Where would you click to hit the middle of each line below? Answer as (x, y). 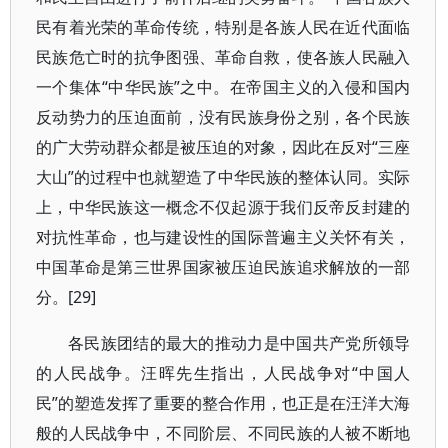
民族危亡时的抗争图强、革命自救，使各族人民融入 (223, 57)
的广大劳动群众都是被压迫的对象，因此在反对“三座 (223, 147)
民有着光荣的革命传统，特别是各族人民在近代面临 (223, 27)
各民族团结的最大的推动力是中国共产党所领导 (239, 343)
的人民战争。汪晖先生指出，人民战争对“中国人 (223, 373)
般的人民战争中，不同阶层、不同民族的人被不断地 (223, 433)
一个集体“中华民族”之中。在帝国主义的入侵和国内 (223, 87)
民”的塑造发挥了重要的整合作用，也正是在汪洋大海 (223, 403)
